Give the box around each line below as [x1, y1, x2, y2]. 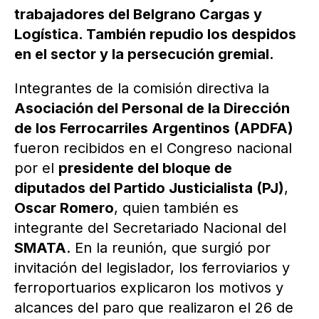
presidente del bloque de [58, 159, 232, 177]
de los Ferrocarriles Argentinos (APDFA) [14, 120, 293, 137]
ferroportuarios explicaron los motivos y [14, 279, 283, 297]
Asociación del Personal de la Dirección [14, 100, 290, 117]
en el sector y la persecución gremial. [14, 46, 274, 63]
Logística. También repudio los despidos [14, 26, 296, 43]
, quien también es [114, 199, 239, 217]
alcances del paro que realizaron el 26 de [14, 299, 293, 317]
